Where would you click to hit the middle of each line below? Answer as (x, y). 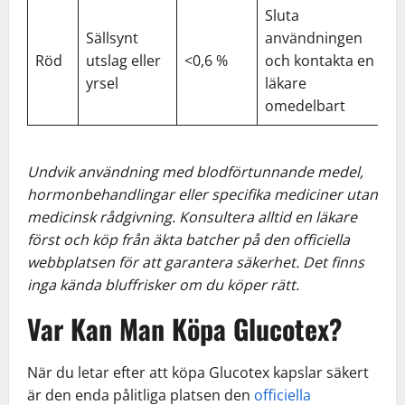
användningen (314, 38)
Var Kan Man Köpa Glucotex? (184, 328)
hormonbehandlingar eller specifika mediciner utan (202, 194)
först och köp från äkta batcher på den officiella (188, 239)
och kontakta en (320, 60)
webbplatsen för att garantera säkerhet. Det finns (196, 262)
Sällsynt (112, 38)
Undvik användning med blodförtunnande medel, (195, 171)
